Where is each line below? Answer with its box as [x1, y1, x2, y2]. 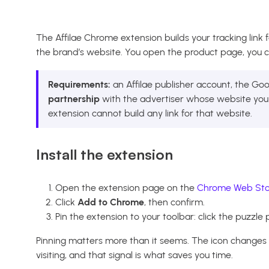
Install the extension [36, 145, 173, 164]
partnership [48, 92, 100, 104]
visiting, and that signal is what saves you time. [36, 249, 233, 261]
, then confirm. [144, 196, 205, 208]
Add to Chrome [77, 196, 144, 208]
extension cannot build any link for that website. [48, 107, 252, 119]
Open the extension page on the [55, 182, 197, 194]
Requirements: [48, 78, 110, 90]
